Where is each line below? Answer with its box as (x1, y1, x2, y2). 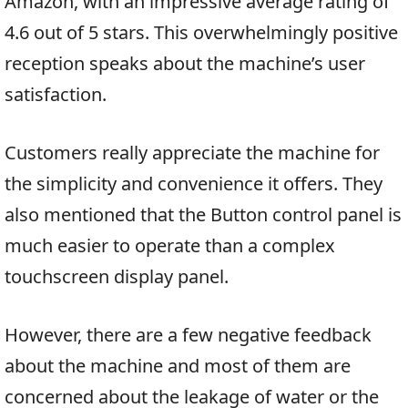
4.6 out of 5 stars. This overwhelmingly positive (5, 19, 398, 45)
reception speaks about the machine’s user (5, 50, 365, 76)
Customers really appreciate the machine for (5, 139, 380, 165)
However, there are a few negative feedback (5, 321, 372, 347)
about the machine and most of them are (5, 352, 351, 378)
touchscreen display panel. (5, 263, 229, 289)
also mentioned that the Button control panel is (5, 201, 402, 227)
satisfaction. (5, 81, 107, 107)
